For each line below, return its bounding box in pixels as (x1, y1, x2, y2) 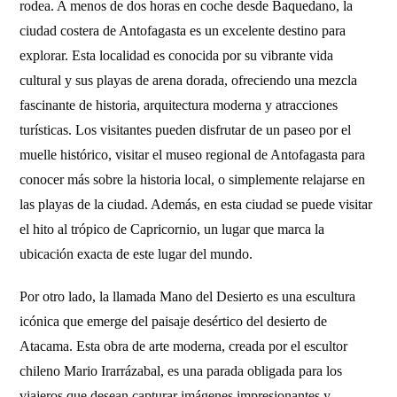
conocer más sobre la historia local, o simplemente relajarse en (19, 172, 366, 187)
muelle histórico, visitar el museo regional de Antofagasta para (19, 147, 366, 162)
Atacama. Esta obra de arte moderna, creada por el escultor (19, 339, 348, 354)
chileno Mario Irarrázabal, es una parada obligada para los (19, 363, 343, 378)
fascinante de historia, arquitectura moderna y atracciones (19, 97, 339, 113)
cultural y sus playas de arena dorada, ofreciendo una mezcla (19, 73, 358, 88)
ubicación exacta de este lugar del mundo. (19, 246, 253, 261)
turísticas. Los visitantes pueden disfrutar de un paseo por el (19, 122, 352, 137)
